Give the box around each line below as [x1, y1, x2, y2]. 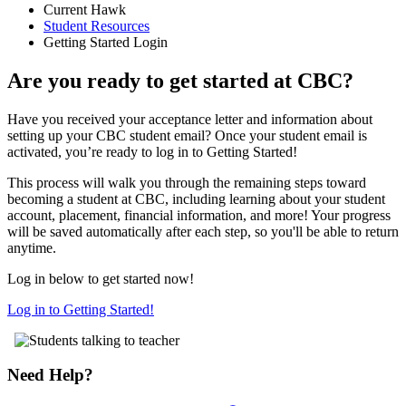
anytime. [7, 239, 60, 256]
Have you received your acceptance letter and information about [7, 111, 372, 127]
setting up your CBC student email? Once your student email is [7, 127, 367, 143]
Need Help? [7, 365, 93, 385]
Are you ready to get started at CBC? [7, 68, 353, 92]
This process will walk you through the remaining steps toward [7, 174, 366, 190]
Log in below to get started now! [7, 270, 194, 286]
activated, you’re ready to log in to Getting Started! [7, 143, 297, 159]
